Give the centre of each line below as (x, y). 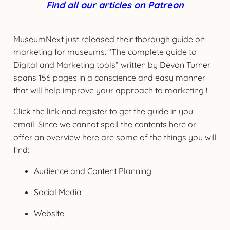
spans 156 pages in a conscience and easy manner (109, 77)
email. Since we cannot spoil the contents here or (104, 124)
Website (49, 213)
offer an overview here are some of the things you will (115, 137)
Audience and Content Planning (92, 171)
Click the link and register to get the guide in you (103, 111)
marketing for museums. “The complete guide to (105, 52)
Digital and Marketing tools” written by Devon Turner (112, 64)
